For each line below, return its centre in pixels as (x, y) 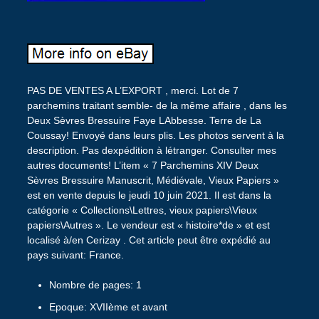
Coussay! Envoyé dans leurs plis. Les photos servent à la (155, 135)
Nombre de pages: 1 (95, 284)
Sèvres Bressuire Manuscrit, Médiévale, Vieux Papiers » (153, 180)
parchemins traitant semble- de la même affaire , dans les (157, 105)
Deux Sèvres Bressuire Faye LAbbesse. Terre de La (144, 120)
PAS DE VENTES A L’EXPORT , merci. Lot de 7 (132, 90)
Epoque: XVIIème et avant (108, 307)
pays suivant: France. (75, 255)
